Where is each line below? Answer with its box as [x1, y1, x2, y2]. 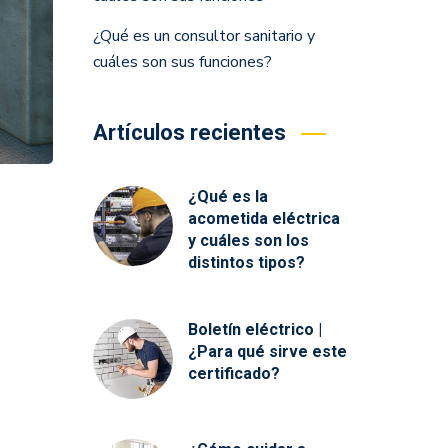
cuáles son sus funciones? [92, 51, 272, 73]
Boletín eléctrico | [187, 320, 322, 339]
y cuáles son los [187, 231, 309, 250]
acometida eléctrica [187, 209, 340, 228]
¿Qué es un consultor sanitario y [92, 25, 315, 47]
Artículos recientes [92, 120, 286, 145]
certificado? [187, 364, 280, 383]
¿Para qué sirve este [187, 342, 347, 361]
